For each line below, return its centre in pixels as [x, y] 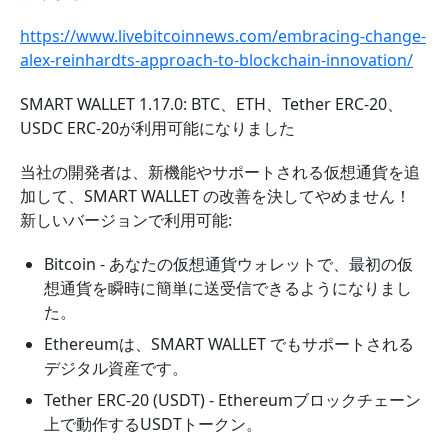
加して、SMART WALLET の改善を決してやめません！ [215, 196]
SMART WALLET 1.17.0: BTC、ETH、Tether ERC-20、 [211, 104]
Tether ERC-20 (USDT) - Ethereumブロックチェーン [232, 400]
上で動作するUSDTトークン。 [153, 424]
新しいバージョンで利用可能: [126, 220]
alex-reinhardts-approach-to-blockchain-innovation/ [216, 60]
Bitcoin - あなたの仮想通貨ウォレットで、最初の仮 [228, 264]
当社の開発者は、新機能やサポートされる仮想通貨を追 [220, 172]
